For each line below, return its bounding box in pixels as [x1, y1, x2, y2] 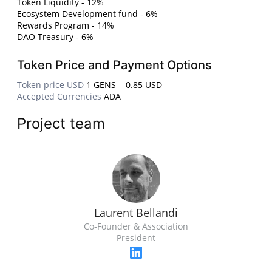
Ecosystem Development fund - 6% [17, 8, 158, 20]
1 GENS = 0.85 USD [86, 79, 163, 91]
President [116, 232, 155, 244]
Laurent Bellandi [93, 205, 178, 220]
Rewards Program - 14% [17, 19, 115, 32]
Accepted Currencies [17, 90, 102, 103]
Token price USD [17, 79, 84, 91]
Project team [17, 115, 106, 133]
